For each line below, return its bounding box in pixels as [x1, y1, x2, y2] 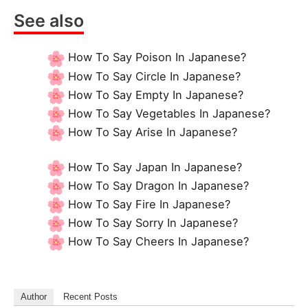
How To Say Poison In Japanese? [68, 50, 247, 65]
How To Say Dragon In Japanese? [68, 179, 250, 193]
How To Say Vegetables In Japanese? [68, 106, 271, 120]
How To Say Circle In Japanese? [68, 69, 241, 83]
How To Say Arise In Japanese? [68, 124, 238, 139]
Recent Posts [63, 291, 118, 302]
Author [21, 291, 47, 302]
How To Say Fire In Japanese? [68, 197, 231, 212]
